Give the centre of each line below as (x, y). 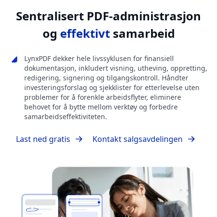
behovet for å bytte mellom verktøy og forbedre (101, 107)
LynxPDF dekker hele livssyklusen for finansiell (99, 59)
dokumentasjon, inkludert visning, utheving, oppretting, (116, 68)
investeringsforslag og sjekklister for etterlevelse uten (112, 88)
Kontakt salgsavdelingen (138, 139)
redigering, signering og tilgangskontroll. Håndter (106, 78)
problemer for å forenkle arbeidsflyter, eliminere (103, 97)
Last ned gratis (43, 139)
